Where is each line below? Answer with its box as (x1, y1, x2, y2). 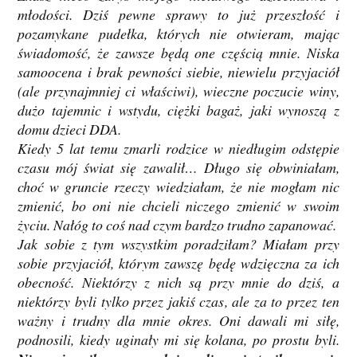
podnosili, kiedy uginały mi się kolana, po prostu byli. (18, 330, 339, 350)
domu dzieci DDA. (18, 120, 122, 139)
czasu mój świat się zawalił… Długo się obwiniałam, (18, 158, 339, 178)
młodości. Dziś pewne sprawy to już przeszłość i (18, 5, 339, 25)
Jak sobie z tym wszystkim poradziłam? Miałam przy (18, 234, 339, 254)
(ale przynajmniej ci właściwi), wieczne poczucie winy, (18, 81, 339, 101)
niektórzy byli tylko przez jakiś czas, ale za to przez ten (18, 292, 339, 312)
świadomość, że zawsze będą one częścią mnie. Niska (18, 43, 339, 63)
